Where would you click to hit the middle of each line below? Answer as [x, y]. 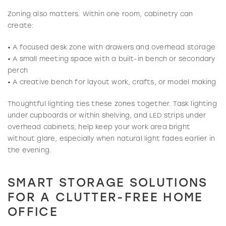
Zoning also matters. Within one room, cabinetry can [100, 14]
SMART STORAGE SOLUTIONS [108, 183]
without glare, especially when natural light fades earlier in [111, 139]
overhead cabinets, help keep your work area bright [99, 127]
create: [21, 26]
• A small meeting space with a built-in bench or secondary [111, 59]
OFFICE [33, 213]
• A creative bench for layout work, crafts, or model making [112, 82]
